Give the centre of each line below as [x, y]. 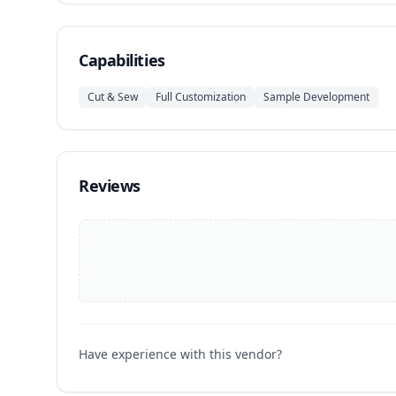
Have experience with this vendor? [180, 354]
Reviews [110, 186]
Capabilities [122, 60]
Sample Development [316, 97]
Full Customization [201, 97]
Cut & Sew [113, 97]
